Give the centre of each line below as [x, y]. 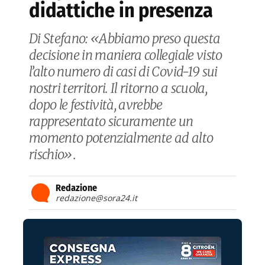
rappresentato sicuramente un [111, 122]
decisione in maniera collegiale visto [126, 55]
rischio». [53, 155]
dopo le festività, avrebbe [96, 105]
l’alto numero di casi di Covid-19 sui [123, 72]
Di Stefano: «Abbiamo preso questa [125, 39]
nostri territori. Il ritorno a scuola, [118, 88]
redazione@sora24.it [96, 198]
